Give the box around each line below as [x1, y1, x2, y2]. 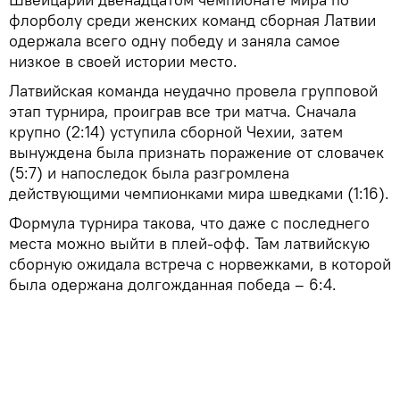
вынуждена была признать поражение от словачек [9, 142, 384, 163]
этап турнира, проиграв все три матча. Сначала [9, 101, 356, 122]
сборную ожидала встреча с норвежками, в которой [9, 254, 391, 275]
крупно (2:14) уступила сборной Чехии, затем [9, 121, 343, 143]
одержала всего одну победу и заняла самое [9, 30, 340, 52]
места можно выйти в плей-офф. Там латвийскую [9, 233, 370, 254]
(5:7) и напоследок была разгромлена [9, 162, 289, 184]
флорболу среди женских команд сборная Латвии [9, 10, 376, 31]
